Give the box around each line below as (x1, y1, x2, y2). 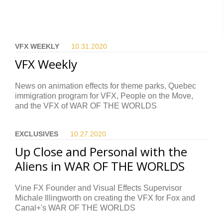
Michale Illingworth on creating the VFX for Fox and (15, 194, 195, 203)
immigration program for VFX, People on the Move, (15, 92, 193, 101)
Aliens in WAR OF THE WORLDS (15, 158, 185, 175)
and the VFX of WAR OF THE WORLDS (15, 102, 157, 111)
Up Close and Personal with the (15, 143, 187, 160)
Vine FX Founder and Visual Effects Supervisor (15, 184, 182, 193)
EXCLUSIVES (15, 130, 58, 138)
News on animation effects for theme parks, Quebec (15, 82, 196, 91)
